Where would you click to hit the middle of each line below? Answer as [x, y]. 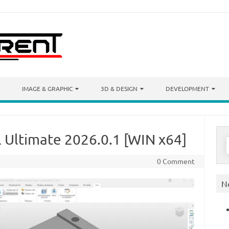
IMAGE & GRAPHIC [47, 88]
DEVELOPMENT [187, 88]
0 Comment [176, 161]
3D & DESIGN [119, 88]
